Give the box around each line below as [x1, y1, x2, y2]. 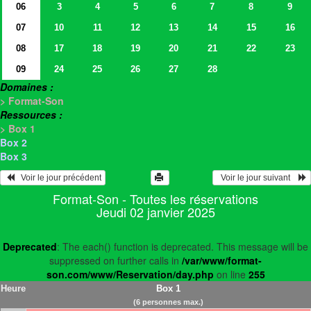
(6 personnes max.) [133, 298, 203, 307]
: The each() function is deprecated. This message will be [57, 239, 308, 254]
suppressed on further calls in [49, 253, 182, 268]
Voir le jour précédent [15, 173, 101, 183]
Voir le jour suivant [217, 173, 299, 183]
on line [213, 267, 249, 282]
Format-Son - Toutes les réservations [53, 190, 258, 208]
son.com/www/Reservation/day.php [46, 267, 214, 282]
